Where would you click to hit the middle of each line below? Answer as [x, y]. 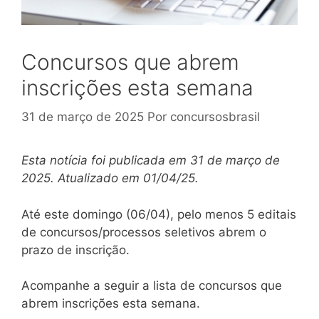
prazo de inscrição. [75, 250]
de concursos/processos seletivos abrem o [144, 232]
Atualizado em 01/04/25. [128, 178]
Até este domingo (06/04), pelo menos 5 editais [159, 214]
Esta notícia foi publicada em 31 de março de [151, 161]
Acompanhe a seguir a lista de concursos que [152, 286]
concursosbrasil [215, 117]
